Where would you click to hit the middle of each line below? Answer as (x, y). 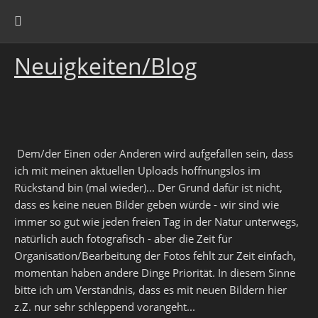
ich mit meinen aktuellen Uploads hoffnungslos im (137, 170)
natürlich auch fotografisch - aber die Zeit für (123, 238)
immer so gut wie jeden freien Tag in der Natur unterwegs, (157, 221)
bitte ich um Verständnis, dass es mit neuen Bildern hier (150, 290)
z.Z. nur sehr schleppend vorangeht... (106, 307)
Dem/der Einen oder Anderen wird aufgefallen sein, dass (154, 153)
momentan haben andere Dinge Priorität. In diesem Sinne (155, 273)
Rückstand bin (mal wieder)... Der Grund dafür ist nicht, (148, 187)
